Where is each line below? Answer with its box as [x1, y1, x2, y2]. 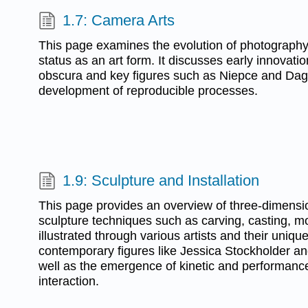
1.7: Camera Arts [63, 12, 175, 30]
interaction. [38, 274, 99, 288]
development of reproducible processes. [38, 83, 258, 98]
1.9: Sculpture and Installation [63, 172, 260, 190]
